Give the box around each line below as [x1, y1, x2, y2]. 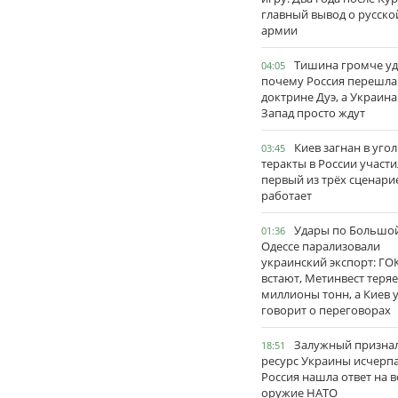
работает [261, 187, 312, 203]
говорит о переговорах [261, 302, 391, 318]
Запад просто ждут [261, 105, 365, 121]
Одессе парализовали [261, 238, 380, 254]
